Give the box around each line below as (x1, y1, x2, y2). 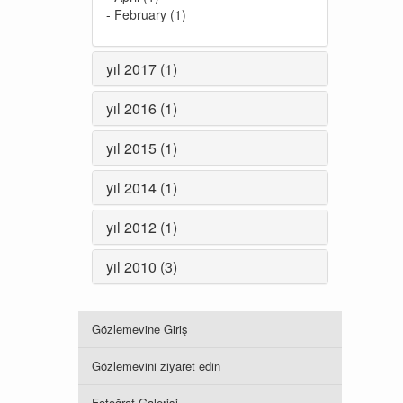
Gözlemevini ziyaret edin (92, 357, 220, 374)
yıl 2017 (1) (106, 58, 177, 79)
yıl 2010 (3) (106, 256, 177, 277)
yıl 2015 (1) (106, 138, 177, 158)
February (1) (114, 5, 186, 23)
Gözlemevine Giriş (92, 320, 188, 337)
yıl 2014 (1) (106, 177, 177, 198)
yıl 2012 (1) (106, 217, 177, 237)
